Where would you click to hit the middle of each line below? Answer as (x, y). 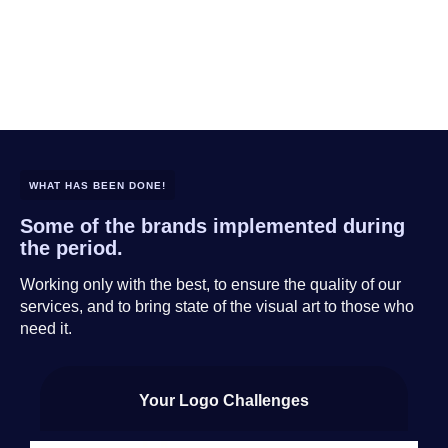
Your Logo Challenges (224, 401)
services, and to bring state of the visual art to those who (217, 307)
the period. (71, 248)
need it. (46, 329)
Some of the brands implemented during (212, 226)
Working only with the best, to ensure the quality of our (210, 285)
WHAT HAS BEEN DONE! (97, 186)
